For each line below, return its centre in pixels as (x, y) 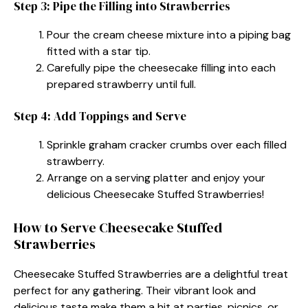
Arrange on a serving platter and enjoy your (156, 177)
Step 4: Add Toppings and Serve (100, 116)
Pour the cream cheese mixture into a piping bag (169, 34)
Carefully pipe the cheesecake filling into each (161, 67)
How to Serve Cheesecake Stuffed (118, 227)
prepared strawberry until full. (121, 84)
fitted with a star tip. (99, 51)
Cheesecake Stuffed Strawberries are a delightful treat (151, 274)
